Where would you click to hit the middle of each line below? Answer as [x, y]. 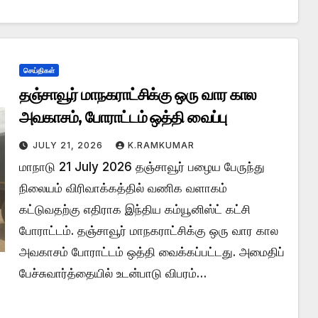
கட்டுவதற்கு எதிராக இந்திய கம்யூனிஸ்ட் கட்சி [135, 209]
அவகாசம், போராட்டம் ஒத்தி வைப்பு [122, 117]
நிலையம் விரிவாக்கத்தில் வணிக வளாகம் [123, 188]
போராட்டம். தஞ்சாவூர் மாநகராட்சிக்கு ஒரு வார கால [148, 230]
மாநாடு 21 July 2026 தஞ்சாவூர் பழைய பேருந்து [142, 166]
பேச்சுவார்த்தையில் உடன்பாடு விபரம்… [113, 273]
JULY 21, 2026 [69, 145]
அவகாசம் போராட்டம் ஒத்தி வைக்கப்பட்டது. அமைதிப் [152, 252]
